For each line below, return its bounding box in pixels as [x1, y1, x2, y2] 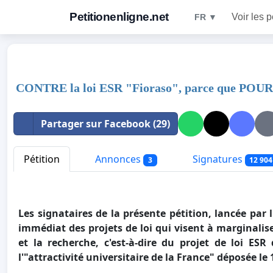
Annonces [93, 152, 143, 166]
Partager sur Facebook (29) [41, 117, 170, 130]
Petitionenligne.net [69, 10, 169, 23]
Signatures [190, 152, 245, 166]
